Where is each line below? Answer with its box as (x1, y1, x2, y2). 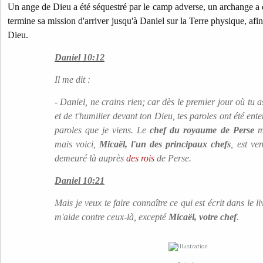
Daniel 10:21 (55, 176, 104, 186)
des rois (124, 153, 154, 163)
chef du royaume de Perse (150, 125, 254, 135)
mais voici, (55, 139, 100, 149)
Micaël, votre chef (168, 212, 237, 222)
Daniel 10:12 (55, 52, 104, 62)
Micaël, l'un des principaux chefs (99, 139, 231, 149)
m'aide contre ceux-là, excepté (55, 212, 168, 222)
